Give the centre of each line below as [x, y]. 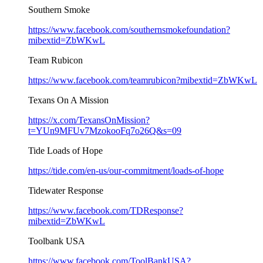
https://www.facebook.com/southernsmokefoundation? [129, 29]
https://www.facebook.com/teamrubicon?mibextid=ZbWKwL [143, 80]
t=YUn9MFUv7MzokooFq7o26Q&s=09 [105, 130]
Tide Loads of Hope [65, 150]
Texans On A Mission [68, 100]
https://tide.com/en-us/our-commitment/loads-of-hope [126, 170]
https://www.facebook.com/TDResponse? [106, 210]
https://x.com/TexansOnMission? [89, 120]
